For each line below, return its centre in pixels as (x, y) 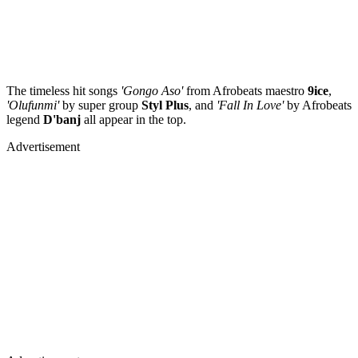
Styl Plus (163, 105)
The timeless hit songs (64, 90)
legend (23, 119)
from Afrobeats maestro (247, 90)
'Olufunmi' (34, 105)
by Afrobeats (319, 105)
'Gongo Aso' (153, 90)
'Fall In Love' (250, 105)
